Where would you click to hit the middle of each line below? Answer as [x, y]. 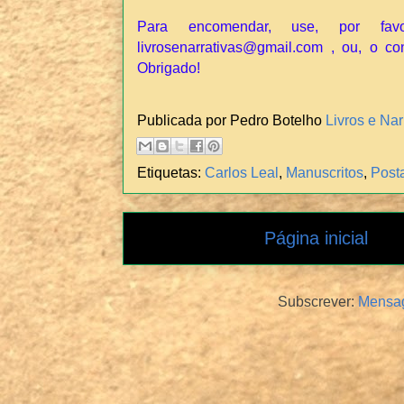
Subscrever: [318, 301]
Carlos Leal [242, 173]
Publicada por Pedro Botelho [231, 119]
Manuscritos [325, 173]
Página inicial [316, 239]
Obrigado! [169, 68]
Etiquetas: [171, 173]
